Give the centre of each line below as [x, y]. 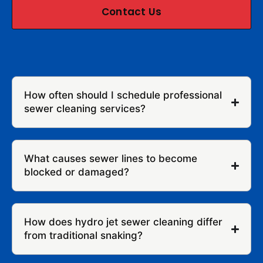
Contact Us [131, 12]
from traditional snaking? [83, 236]
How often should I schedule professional [123, 95]
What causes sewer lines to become [111, 159]
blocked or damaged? [77, 172]
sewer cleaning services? [85, 109]
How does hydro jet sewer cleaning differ [123, 222]
